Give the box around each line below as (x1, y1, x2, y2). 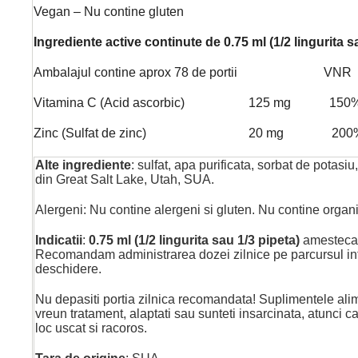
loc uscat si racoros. (35, 320, 147, 335)
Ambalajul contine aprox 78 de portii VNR (34, 65, 352, 79)
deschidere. (35, 261, 101, 276)
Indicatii (35, 233, 82, 247)
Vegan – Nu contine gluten (34, 4, 184, 18)
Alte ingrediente (35, 157, 131, 172)
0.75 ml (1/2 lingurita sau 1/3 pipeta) (89, 233, 303, 247)
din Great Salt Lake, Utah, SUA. (35, 172, 214, 186)
